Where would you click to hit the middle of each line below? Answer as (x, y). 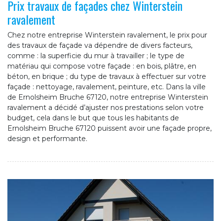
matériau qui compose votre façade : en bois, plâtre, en (102, 66)
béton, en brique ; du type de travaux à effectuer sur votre (107, 77)
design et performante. (47, 139)
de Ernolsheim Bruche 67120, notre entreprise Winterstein (108, 97)
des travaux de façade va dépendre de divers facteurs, (100, 46)
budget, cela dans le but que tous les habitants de (93, 118)
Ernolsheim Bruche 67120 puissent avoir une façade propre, (110, 129)
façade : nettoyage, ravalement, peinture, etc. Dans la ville (107, 87)
